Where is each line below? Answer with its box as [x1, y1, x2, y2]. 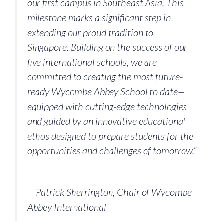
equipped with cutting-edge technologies [27, 100, 187, 112]
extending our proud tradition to [27, 26, 153, 38]
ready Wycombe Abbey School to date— [27, 85, 185, 97]
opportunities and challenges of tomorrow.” [27, 144, 196, 156]
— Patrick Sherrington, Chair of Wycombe [27, 186, 192, 198]
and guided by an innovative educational [27, 114, 185, 127]
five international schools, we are [27, 55, 157, 68]
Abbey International [27, 201, 106, 213]
